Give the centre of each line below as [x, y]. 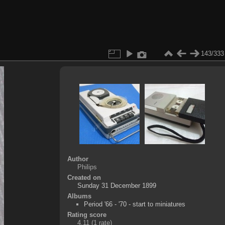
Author [78, 159]
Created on [84, 177]
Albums [79, 196]
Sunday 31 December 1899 [117, 185]
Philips [87, 167]
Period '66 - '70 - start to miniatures [134, 204]
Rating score [87, 214]
